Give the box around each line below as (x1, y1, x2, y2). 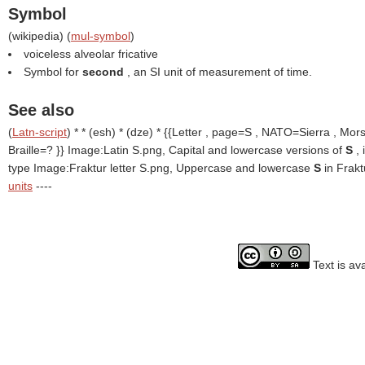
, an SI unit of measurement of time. (127, 65, 312, 78)
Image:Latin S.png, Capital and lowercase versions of (68, 143, 345, 156)
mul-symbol (71, 29, 130, 42)
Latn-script (12, 125, 67, 139)
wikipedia (12, 29, 59, 42)
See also (8, 101, 74, 119)
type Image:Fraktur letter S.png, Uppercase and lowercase (8, 161, 314, 174)
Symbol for (24, 65, 82, 78)
